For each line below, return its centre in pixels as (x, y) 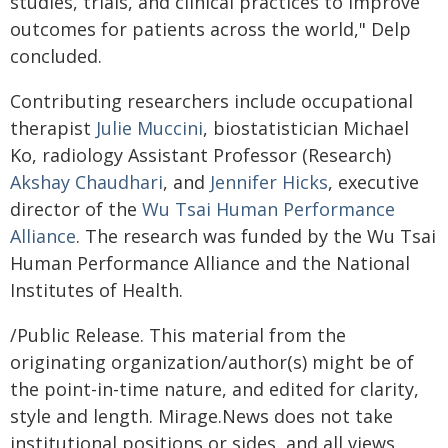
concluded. (56, 56)
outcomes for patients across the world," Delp (210, 29)
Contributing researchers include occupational (211, 101)
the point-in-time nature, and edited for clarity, (214, 389)
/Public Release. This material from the (178, 335)
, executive (373, 182)
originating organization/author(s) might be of (212, 362)
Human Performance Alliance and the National (210, 263)
